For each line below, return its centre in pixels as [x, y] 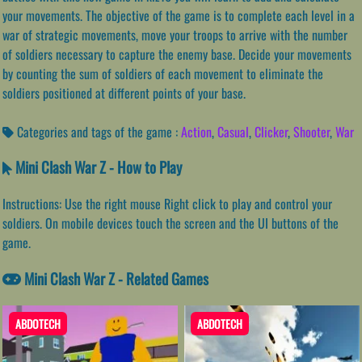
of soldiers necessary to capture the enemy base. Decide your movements [177, 54]
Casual [233, 131]
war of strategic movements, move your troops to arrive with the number [175, 34]
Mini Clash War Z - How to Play [97, 167]
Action [196, 131]
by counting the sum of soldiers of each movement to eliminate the [163, 73]
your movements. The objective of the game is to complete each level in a [179, 15]
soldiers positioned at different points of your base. [124, 93]
